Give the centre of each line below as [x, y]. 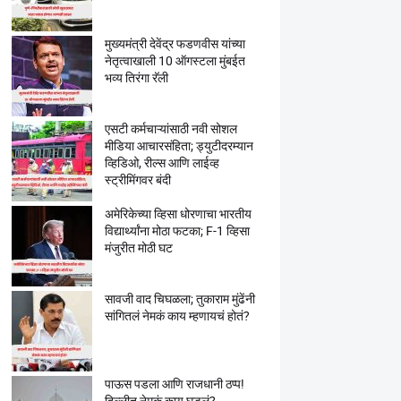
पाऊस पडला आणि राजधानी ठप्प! [174, 384]
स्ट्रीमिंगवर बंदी [137, 180]
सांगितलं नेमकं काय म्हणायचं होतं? [177, 316]
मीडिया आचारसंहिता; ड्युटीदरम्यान [179, 146]
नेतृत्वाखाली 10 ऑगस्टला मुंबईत [175, 61]
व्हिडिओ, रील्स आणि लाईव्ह [162, 163]
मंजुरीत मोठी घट [138, 248]
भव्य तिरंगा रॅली [136, 78]
